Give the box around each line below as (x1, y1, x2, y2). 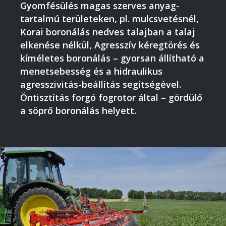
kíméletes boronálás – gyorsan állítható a (20, 52, 204, 64)
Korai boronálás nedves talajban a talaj (20, 26, 195, 38)
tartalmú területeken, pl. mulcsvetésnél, (20, 13, 199, 25)
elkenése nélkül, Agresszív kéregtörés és (20, 39, 200, 51)
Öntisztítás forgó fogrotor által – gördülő (20, 91, 202, 103)
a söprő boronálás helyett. (20, 104, 136, 117)
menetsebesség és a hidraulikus (20, 65, 162, 77)
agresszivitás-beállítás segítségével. (20, 78, 181, 90)
